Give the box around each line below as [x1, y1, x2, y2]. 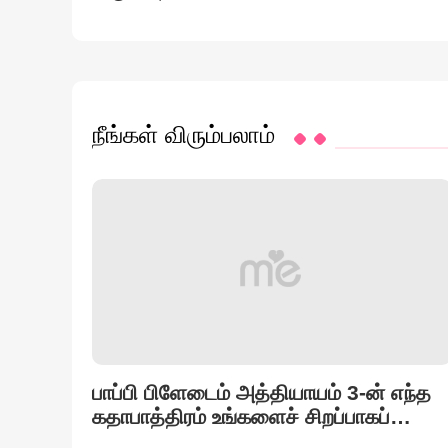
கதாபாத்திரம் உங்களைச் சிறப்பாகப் [92, 405, 390, 428]
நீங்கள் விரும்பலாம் [92, 121, 275, 148]
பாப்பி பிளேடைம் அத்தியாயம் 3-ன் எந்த [92, 381, 431, 404]
